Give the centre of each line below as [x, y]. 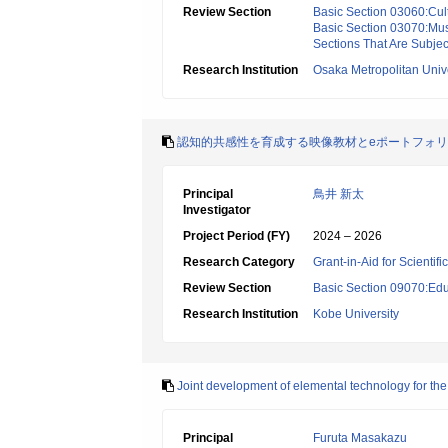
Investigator [217, 210]
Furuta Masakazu [360, 438]
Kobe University [356, 314]
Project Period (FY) [236, 236]
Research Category [239, 262]
